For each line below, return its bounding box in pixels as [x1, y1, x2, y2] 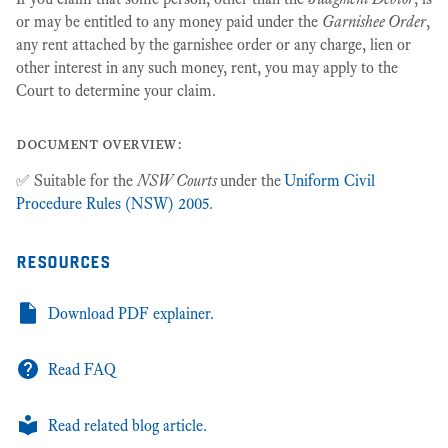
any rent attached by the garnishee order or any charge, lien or [16, 35, 411, 55]
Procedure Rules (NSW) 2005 [16, 194, 209, 214]
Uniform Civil [284, 171, 375, 191]
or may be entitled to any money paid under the [16, 12, 322, 32]
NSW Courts [137, 171, 220, 191]
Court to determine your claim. [16, 81, 216, 101]
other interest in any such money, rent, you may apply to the [16, 58, 398, 78]
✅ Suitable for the [16, 171, 137, 191]
